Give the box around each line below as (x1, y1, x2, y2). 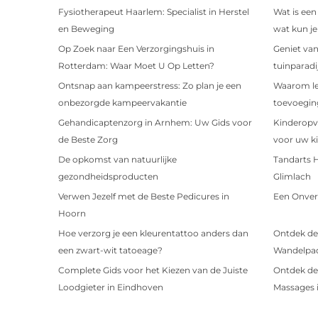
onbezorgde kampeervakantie (58, 97, 187, 108)
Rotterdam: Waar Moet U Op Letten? (58, 60, 214, 71)
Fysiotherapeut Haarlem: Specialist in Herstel (58, 6, 249, 17)
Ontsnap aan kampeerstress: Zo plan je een (58, 79, 241, 91)
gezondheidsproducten (58, 170, 158, 182)
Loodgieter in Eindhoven (58, 281, 163, 292)
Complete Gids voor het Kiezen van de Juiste (58, 264, 248, 275)
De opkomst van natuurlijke (58, 153, 177, 165)
